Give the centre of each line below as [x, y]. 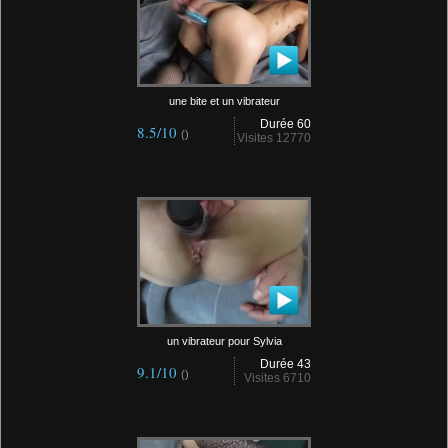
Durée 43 [285, 364]
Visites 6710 [277, 378]
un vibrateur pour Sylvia [224, 341]
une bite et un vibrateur [224, 101]
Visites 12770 [274, 138]
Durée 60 [285, 124]
